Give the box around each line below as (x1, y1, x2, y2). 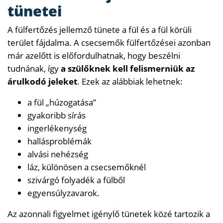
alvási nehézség (27, 148, 88, 160)
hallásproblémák (27, 135, 92, 147)
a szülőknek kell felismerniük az (59, 62, 195, 74)
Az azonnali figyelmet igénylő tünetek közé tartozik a (7, 208, 210, 220)
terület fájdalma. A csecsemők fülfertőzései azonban (7, 36, 211, 48)
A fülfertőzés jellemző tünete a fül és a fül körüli (7, 23, 192, 35)
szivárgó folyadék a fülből (27, 174, 125, 186)
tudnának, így (7, 62, 59, 74)
